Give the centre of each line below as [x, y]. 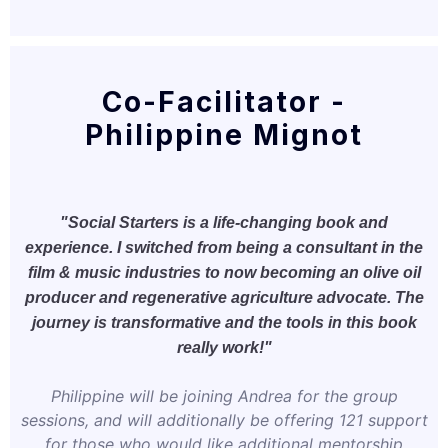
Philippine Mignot [224, 135]
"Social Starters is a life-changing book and [224, 223]
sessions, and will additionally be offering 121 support [224, 420]
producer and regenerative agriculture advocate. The [224, 298]
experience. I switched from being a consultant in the [224, 248]
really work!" [224, 348]
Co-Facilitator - [224, 102]
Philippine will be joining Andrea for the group [224, 396]
